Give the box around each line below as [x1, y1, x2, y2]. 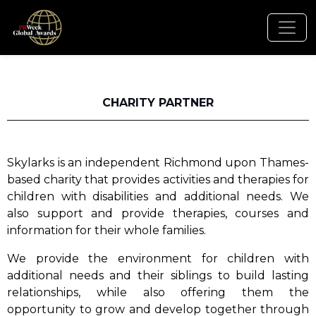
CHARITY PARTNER [102, 96, 214, 109]
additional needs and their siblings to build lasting [7, 269, 309, 282]
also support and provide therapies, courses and [7, 207, 309, 220]
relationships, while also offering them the [7, 286, 309, 299]
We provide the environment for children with [7, 252, 309, 265]
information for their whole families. [7, 224, 206, 237]
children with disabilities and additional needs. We [7, 190, 309, 203]
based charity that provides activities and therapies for [7, 173, 309, 186]
